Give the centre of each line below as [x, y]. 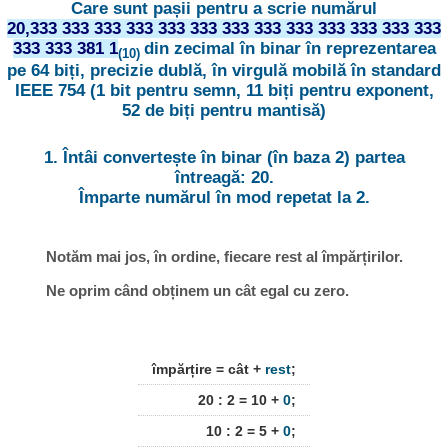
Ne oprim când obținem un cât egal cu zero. [197, 290]
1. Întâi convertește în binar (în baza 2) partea [224, 158]
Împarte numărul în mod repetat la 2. [224, 198]
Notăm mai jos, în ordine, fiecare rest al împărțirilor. [224, 257]
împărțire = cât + [208, 369]
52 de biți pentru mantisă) [224, 111]
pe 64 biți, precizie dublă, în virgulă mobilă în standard [224, 71]
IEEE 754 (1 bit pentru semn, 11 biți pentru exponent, [224, 91]
